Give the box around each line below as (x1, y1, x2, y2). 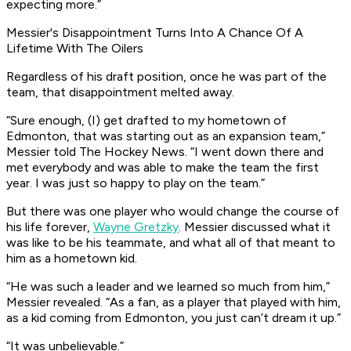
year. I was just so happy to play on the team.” (6, 175, 265, 191)
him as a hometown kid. (6, 251, 137, 266)
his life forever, (6, 219, 93, 235)
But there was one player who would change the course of (6, 204, 339, 219)
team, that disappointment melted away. (6, 85, 234, 100)
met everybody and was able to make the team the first (6, 160, 319, 175)
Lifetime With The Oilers (6, 41, 143, 56)
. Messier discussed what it (179, 219, 331, 235)
